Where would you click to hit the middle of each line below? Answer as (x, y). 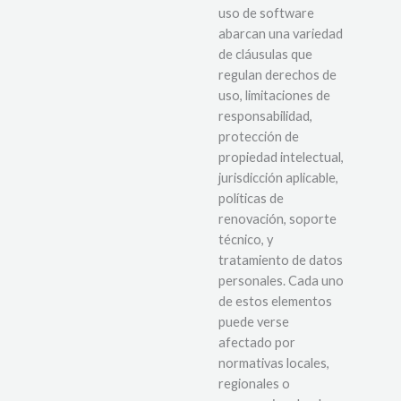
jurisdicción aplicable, (278, 178)
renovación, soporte (277, 219)
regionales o (254, 384)
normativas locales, (274, 363)
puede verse (254, 322)
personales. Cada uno (281, 281)
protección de (259, 137)
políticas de (251, 199)
